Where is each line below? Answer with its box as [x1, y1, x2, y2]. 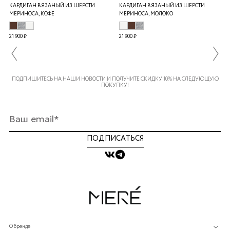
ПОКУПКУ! [101, 82, 129, 90]
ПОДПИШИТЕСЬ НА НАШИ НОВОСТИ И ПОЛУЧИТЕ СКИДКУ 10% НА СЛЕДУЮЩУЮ [11, 75, 219, 84]
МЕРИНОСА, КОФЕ [9, 10, 54, 18]
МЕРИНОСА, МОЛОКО [119, 10, 173, 18]
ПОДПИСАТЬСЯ [86, 133, 144, 144]
